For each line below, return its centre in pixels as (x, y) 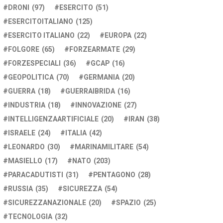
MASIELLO (25, 161)
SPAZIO (128, 203)
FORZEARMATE (95, 50)
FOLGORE (24, 50)
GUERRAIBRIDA (90, 91)
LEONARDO (26, 147)
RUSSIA (20, 189)
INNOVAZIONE (98, 105)
